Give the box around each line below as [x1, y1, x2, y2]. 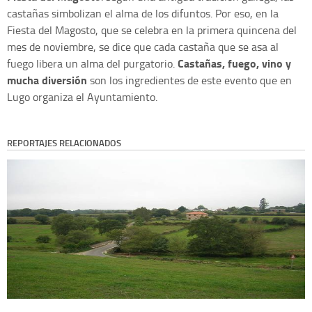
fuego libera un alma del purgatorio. [7, 55, 178, 71]
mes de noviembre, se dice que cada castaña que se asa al [7, 38, 279, 54]
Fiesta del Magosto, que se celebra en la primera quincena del [7, 22, 297, 38]
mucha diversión [7, 71, 87, 88]
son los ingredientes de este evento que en [87, 72, 292, 88]
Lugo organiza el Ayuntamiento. [7, 88, 157, 104]
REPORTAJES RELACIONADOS [7, 136, 121, 149]
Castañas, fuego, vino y [178, 54, 291, 71]
